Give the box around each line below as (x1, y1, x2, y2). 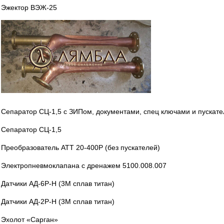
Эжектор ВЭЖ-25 (1, 3, 57, 11)
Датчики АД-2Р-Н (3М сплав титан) (1, 197, 114, 205)
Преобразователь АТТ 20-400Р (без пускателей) (1, 143, 160, 151)
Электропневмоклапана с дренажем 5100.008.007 (1, 161, 166, 169)
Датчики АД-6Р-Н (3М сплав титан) (1, 179, 114, 187)
